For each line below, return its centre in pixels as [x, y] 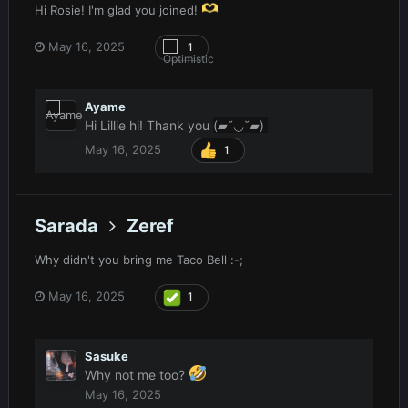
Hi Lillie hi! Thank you [149, 125]
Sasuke [107, 356]
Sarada [66, 225]
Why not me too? [137, 374]
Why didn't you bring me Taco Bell [133, 259]
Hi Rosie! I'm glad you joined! [118, 10]
